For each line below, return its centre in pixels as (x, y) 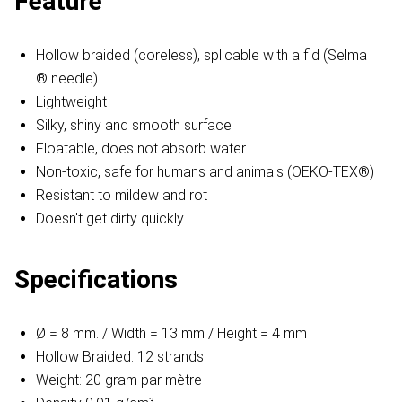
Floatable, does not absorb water (141, 149)
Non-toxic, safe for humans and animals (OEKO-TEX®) (205, 172)
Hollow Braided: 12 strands (120, 357)
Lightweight (71, 102)
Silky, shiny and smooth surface (134, 126)
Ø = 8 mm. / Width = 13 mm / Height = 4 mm (171, 334)
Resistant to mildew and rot (122, 196)
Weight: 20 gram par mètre (119, 380)
